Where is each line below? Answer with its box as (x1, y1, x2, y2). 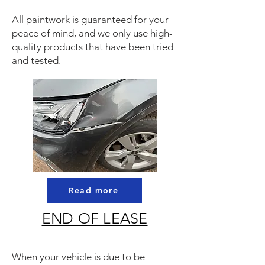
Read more (68, 185, 119, 196)
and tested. (12, 54, 61, 66)
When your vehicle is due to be (12, 251, 145, 263)
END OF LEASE (41, 209, 148, 227)
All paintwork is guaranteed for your (12, 14, 169, 25)
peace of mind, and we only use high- (12, 27, 173, 39)
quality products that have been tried (12, 41, 173, 53)
